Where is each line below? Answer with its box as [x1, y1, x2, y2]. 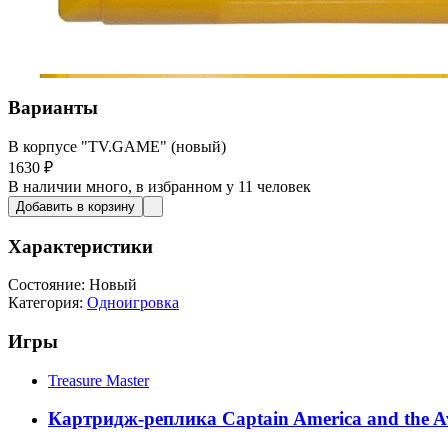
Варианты [8, 97, 98, 119]
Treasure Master [48, 371, 149, 389]
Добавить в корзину [16, 198, 135, 214]
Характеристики [8, 235, 153, 257]
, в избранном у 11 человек [128, 177, 311, 195]
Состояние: [8, 276, 85, 294]
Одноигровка [87, 294, 179, 312]
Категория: [8, 294, 83, 312]
